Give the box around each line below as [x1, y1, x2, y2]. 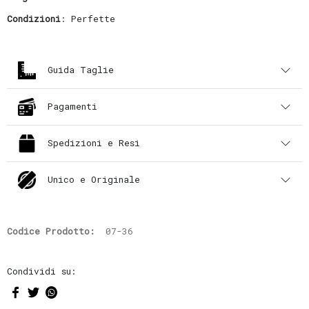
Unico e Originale [48, 173, 141, 186]
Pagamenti [48, 100, 98, 113]
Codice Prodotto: [6, 224, 94, 237]
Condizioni [6, 12, 61, 25]
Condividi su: [6, 264, 76, 277]
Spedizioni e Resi [48, 137, 141, 150]
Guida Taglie [48, 63, 114, 77]
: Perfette [60, 12, 115, 25]
